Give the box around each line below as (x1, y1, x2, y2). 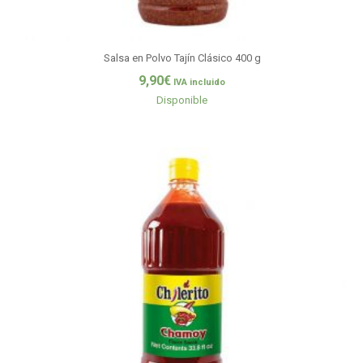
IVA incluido (173, 76, 225, 88)
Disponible (156, 93, 207, 106)
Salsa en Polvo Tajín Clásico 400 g (103, 52, 261, 65)
